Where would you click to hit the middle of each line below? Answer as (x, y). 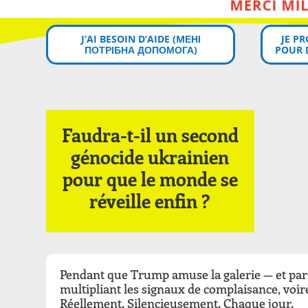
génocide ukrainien (150, 157)
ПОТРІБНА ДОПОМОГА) (141, 49)
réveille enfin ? (150, 201)
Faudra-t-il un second (150, 135)
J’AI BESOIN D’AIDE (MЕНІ (141, 38)
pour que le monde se (150, 179)
